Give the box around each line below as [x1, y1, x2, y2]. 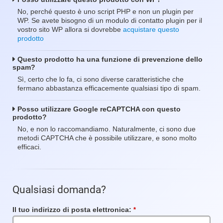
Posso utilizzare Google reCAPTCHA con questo [17, 105, 181, 113]
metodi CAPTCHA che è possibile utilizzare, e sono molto [17, 134, 197, 142]
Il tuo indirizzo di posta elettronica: [12, 206, 131, 214]
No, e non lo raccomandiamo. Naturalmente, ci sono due [17, 125, 196, 133]
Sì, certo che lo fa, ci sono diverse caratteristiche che [17, 75, 184, 84]
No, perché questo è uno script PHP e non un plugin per [17, 7, 194, 16]
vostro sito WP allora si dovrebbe [17, 25, 123, 34]
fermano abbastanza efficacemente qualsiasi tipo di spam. [17, 84, 201, 93]
